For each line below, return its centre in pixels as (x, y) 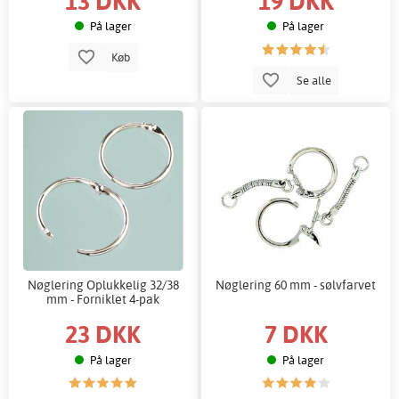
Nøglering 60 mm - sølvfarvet (296, 284)
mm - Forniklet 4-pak (103, 298)
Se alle (313, 81)
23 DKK (103, 334)
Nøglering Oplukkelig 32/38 (103, 284)
